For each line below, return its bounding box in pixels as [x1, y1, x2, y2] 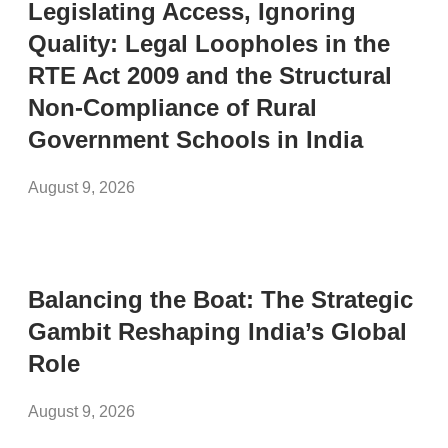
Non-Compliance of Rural [28, 93, 317, 121]
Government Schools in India [28, 125, 363, 153]
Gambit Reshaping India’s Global [28, 317, 407, 345]
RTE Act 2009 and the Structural [28, 61, 392, 89]
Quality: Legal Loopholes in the [28, 29, 390, 57]
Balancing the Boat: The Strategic [28, 285, 413, 313]
